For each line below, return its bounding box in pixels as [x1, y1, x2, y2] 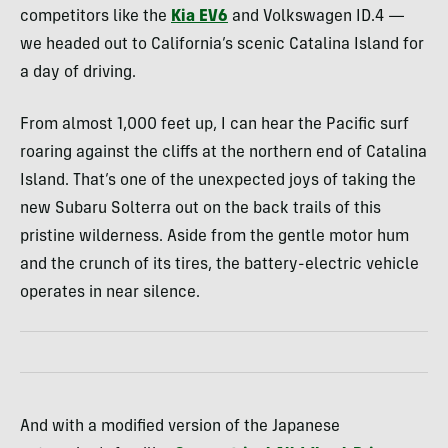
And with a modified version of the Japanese [20, 418, 340, 435]
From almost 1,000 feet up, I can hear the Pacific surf [20, 116, 409, 133]
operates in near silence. [20, 284, 200, 301]
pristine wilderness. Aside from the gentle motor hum [20, 228, 409, 245]
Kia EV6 [171, 8, 228, 25]
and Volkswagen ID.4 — [228, 8, 405, 25]
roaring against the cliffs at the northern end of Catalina [20, 144, 427, 161]
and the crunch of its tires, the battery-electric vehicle [20, 256, 419, 273]
